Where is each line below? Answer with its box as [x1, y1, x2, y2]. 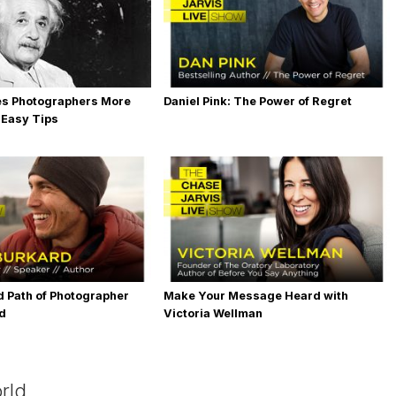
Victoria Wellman [163, 307, 263, 320]
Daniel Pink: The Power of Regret [163, 95, 352, 108]
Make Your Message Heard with [163, 289, 348, 302]
